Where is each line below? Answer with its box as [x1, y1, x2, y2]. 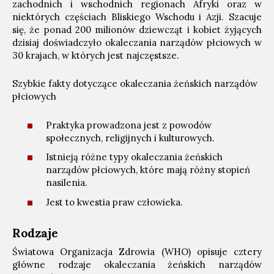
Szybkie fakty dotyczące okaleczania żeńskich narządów [12, 78, 257, 89]
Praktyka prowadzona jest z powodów [46, 119, 212, 131]
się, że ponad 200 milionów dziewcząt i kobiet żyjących [12, 24, 262, 35]
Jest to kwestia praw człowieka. [46, 196, 183, 208]
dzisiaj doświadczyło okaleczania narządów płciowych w [12, 37, 262, 48]
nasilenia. [46, 177, 87, 188]
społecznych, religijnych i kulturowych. [46, 131, 215, 144]
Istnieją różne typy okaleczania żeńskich [46, 151, 223, 163]
